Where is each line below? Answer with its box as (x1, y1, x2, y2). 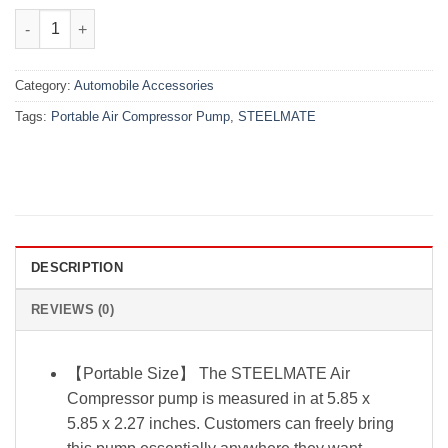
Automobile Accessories (74, 78, 214, 94)
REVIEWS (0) (31, 302, 114, 318)
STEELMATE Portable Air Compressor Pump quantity (14, 11, 372, 28)
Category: (15, 78, 74, 94)
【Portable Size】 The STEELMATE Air (66, 365, 350, 383)
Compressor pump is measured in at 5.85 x (66, 390, 370, 408)
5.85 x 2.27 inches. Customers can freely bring (66, 415, 394, 433)
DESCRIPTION (31, 260, 123, 276)
